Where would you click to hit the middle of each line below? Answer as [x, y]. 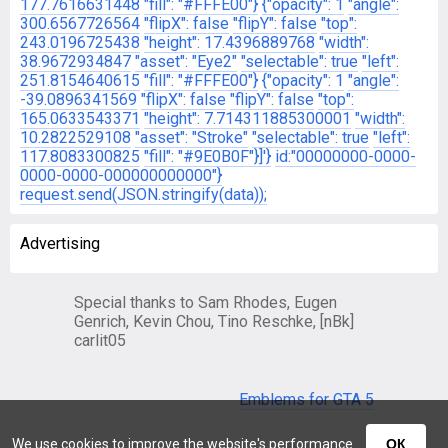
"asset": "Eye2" [186, 61]
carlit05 [100, 340]
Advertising [60, 243]
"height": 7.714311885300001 [247, 118]
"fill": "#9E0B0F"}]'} [207, 156]
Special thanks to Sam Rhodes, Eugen [205, 302]
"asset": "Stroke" [191, 137]
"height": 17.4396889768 [229, 42]
